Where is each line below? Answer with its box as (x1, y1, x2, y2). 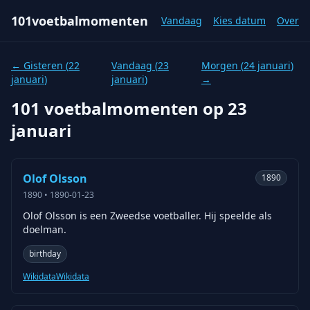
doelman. (23, 223, 66, 236)
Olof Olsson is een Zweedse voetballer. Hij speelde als (23, 209, 272, 222)
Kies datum (213, 14, 266, 27)
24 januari (243, 59, 291, 72)
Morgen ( (201, 59, 244, 72)
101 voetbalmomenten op (11, 97, 228, 120)
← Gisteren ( (11, 59, 69, 72)
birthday (29, 248, 61, 259)
